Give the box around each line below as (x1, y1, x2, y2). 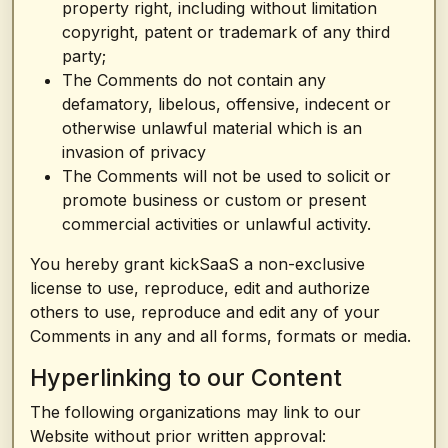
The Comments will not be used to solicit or (62, 166, 391, 186)
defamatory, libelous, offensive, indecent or (62, 94, 391, 114)
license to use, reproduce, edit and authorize (30, 278, 370, 298)
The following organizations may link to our (30, 402, 361, 422)
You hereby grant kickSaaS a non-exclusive (30, 254, 365, 274)
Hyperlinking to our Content (30, 363, 342, 392)
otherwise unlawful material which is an (62, 118, 362, 138)
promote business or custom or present (62, 190, 366, 210)
